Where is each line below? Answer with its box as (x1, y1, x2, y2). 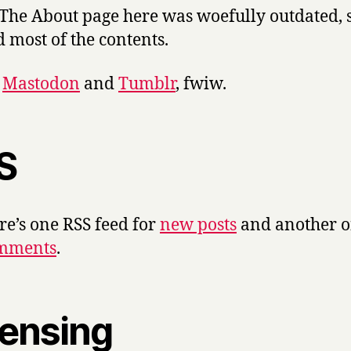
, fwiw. (175, 74, 226, 96)
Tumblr (118, 74, 175, 96)
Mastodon (2, 74, 80, 96)
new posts (160, 215, 237, 237)
